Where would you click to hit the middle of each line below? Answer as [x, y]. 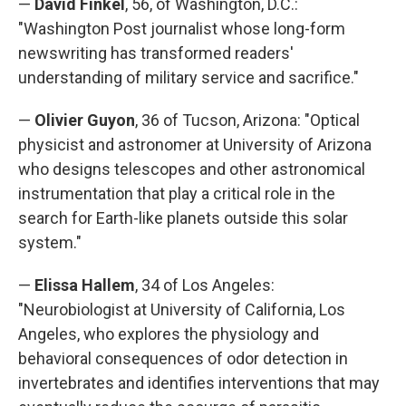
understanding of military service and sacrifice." [188, 77]
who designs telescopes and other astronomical [192, 169]
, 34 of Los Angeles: [205, 285]
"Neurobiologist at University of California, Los [182, 309]
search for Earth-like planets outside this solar [183, 218]
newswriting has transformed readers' [156, 53]
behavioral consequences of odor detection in [183, 358]
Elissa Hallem [85, 285]
